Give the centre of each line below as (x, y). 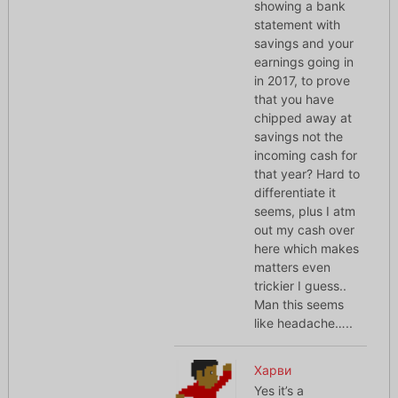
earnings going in (304, 62)
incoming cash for (306, 155)
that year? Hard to (307, 174)
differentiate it (295, 193)
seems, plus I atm (305, 211)
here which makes (307, 249)
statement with (298, 25)
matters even (293, 267)
